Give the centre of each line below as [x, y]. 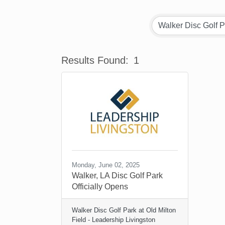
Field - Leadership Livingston [114, 220]
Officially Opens [100, 187]
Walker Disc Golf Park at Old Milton [124, 210]
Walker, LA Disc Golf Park [117, 176]
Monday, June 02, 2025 [106, 165]
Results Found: [95, 60]
